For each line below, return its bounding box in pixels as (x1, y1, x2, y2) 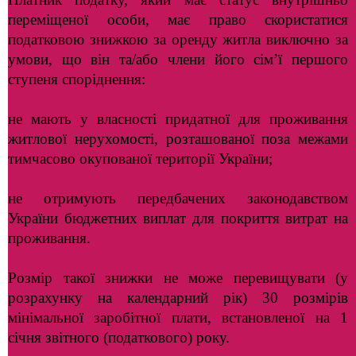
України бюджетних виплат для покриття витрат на (8, 210, 348, 226)
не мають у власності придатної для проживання (8, 110, 348, 127)
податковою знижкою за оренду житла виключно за (8, 31, 348, 48)
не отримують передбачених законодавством (8, 190, 348, 207)
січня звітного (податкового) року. (8, 329, 230, 346)
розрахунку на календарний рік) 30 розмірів (8, 289, 348, 306)
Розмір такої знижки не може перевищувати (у (8, 269, 348, 286)
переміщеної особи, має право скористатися (8, 11, 348, 28)
